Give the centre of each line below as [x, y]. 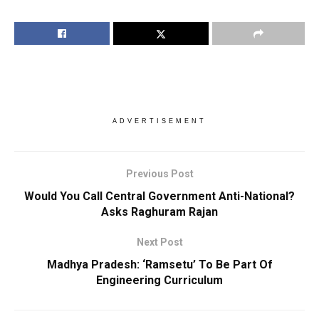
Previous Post [159, 173]
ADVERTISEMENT [159, 121]
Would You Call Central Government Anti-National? [159, 196]
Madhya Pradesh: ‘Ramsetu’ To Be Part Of [159, 264]
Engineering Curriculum [159, 280]
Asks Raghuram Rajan [159, 211]
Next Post [159, 242]
